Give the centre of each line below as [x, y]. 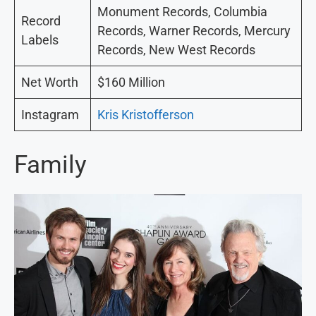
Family [50, 164]
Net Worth [50, 82]
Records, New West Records [176, 49]
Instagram [50, 114]
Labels [40, 39]
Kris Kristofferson [146, 114]
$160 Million [131, 82]
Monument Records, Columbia [182, 11]
